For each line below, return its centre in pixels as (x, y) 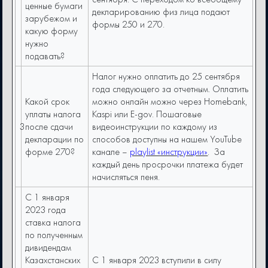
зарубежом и (51, 19)
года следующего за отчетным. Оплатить (170, 89)
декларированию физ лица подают (161, 12)
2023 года (46, 210)
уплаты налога (53, 114)
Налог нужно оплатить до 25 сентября (166, 77)
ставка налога (53, 223)
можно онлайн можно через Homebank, (170, 102)
